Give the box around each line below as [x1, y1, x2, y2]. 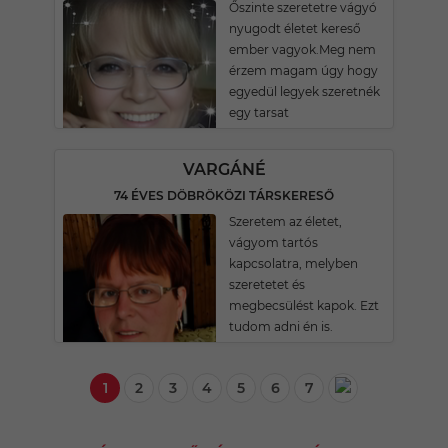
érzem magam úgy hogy [229, 63, 378, 78]
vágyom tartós [229, 235, 318, 250]
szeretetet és [229, 277, 305, 292]
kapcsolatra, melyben [229, 256, 358, 271]
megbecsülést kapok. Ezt [229, 298, 379, 313]
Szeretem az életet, [229, 214, 342, 229]
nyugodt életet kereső [229, 21, 361, 36]
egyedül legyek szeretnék [229, 84, 380, 99]
